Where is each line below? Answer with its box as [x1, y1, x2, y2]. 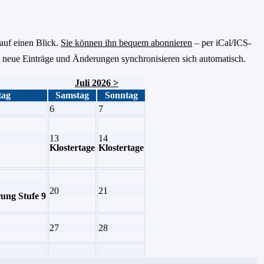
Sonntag [104, 90, 138, 100]
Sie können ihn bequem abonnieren [61, 37, 192, 48]
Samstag [55, 90, 89, 100]
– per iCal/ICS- [192, 37, 251, 48]
